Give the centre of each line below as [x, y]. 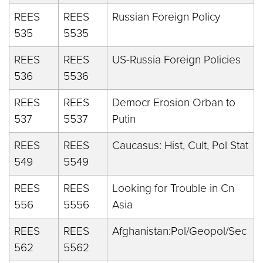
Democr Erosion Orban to [174, 102]
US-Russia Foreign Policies [176, 60]
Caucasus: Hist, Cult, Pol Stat [180, 145]
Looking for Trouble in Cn [173, 188]
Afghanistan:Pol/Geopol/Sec [179, 231]
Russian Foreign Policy [166, 17]
